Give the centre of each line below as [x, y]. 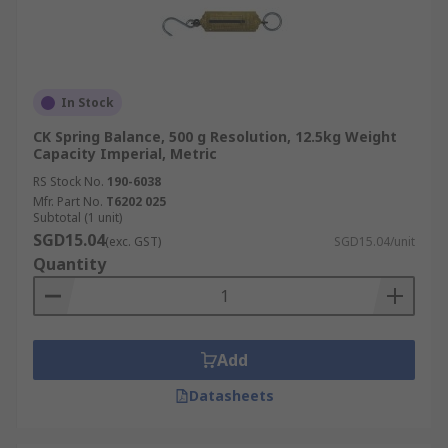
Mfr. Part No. [68, 201]
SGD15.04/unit [374, 241]
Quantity [69, 264]
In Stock [87, 102]
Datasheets [231, 395]
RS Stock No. [68, 181]
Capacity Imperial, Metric [125, 153]
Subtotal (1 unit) [77, 217]
